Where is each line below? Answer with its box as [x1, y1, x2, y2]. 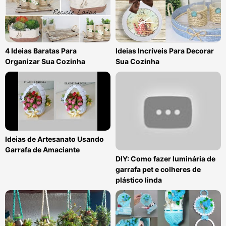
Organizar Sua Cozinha [5, 56, 85, 66]
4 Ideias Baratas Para [5, 46, 77, 55]
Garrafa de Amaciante [5, 145, 80, 154]
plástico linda [116, 176, 162, 185]
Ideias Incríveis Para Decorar [116, 46, 214, 55]
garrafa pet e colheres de [116, 165, 201, 174]
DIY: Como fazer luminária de [116, 154, 215, 163]
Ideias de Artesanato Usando [5, 135, 104, 144]
